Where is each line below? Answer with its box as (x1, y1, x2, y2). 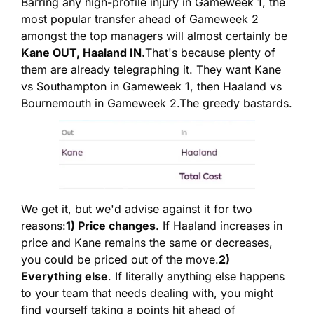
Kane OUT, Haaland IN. (21, 46, 145, 60)
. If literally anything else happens (108, 269, 285, 284)
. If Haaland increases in (156, 219, 282, 233)
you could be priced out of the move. (21, 252, 219, 267)
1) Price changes (66, 219, 156, 233)
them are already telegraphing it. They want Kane (21, 62, 281, 77)
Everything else (21, 269, 108, 284)
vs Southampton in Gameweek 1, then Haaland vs (21, 79, 282, 94)
